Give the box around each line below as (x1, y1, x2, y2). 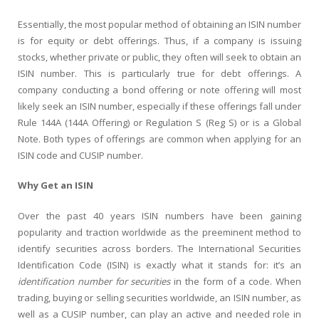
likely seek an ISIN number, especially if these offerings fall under (18, 99, 301, 113)
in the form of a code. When (170, 274, 302, 288)
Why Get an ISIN (18, 179, 93, 192)
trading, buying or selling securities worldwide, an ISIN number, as (18, 291, 301, 304)
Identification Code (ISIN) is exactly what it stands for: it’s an (18, 258, 301, 271)
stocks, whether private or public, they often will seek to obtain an (18, 50, 301, 63)
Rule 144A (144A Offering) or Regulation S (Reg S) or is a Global (18, 115, 301, 129)
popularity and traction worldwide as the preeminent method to (18, 225, 301, 239)
